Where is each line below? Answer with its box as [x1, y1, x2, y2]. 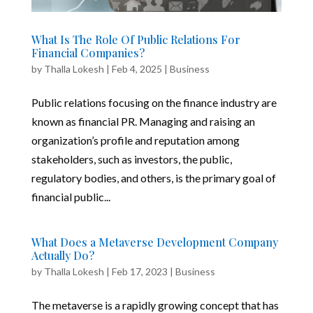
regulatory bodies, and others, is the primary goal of [31, 170, 276, 184]
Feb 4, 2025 [111, 62, 162, 75]
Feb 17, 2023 [111, 265, 168, 277]
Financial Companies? [31, 45, 145, 60]
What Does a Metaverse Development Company [31, 234, 278, 249]
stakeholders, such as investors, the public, [31, 152, 232, 166]
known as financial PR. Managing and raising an [31, 114, 255, 128]
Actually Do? [31, 247, 94, 263]
